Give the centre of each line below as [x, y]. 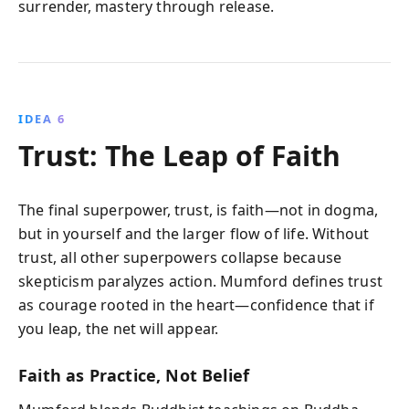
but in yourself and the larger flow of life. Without [194, 233]
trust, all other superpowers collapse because [180, 257]
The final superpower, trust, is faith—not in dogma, [199, 210]
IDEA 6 [42, 118]
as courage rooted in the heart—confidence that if [196, 304]
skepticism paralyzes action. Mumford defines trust [200, 281]
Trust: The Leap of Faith [179, 155]
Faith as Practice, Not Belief [134, 375]
